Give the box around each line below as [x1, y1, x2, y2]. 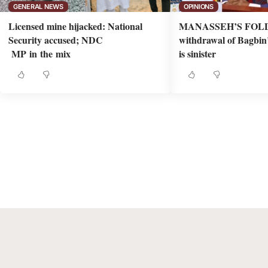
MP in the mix [8, 47, 71, 60]
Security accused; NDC [8, 33, 103, 47]
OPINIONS [183, 2, 214, 11]
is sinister [179, 47, 217, 60]
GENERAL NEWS [13, 2, 63, 11]
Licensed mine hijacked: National [8, 19, 143, 33]
